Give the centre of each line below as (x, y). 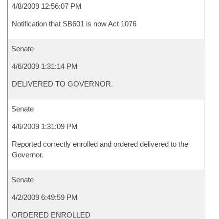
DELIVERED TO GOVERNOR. (62, 84)
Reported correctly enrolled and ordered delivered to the (100, 144)
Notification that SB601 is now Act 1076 (74, 24)
